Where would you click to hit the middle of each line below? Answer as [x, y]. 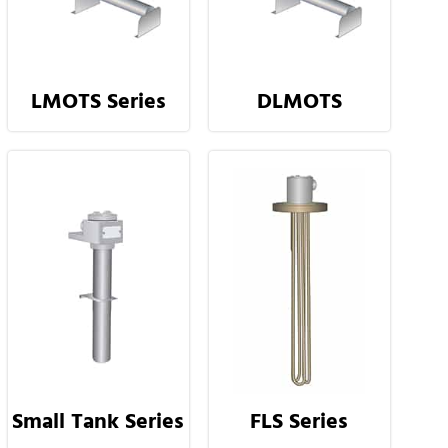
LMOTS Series [98, 101]
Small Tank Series [98, 421]
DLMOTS [299, 101]
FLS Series [299, 421]
